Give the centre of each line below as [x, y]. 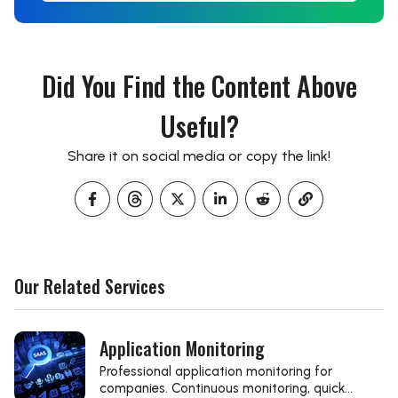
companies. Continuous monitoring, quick [222, 388]
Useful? [199, 126]
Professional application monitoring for [216, 371]
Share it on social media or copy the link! [199, 156]
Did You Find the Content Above [199, 86]
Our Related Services [90, 286]
